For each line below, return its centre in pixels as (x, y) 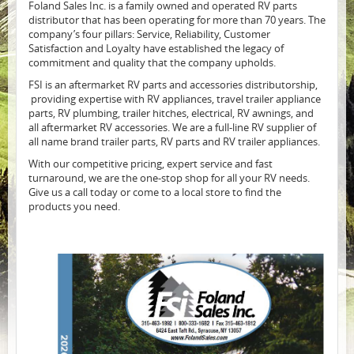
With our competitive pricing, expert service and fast (151, 164)
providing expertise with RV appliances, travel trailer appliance (175, 100)
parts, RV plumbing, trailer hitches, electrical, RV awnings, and (171, 114)
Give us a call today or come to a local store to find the (155, 193)
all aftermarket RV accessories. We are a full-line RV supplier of (172, 128)
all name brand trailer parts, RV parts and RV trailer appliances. (177, 142)
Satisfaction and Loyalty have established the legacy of (156, 49)
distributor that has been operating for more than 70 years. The (177, 21)
